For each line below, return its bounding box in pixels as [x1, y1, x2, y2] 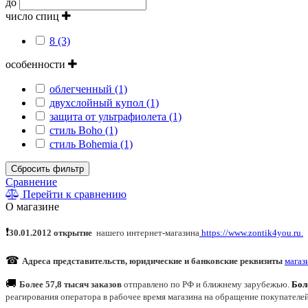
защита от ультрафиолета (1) [49, 110, 181, 122]
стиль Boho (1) [49, 124, 118, 136]
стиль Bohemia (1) [49, 137, 133, 150]
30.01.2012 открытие [9, 227, 96, 238]
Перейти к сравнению [20, 188, 126, 200]
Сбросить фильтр [11, 163, 84, 174]
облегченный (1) [49, 82, 127, 95]
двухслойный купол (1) [49, 96, 159, 109]
